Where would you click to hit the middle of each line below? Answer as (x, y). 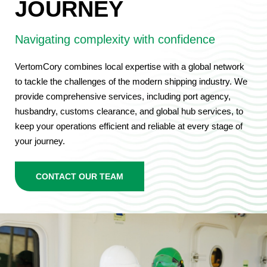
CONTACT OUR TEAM (79, 177)
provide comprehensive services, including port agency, (122, 96)
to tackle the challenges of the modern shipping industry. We (131, 81)
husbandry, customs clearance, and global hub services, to (129, 111)
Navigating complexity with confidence (115, 40)
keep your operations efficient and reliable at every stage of (128, 126)
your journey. (40, 141)
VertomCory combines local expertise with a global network (129, 66)
